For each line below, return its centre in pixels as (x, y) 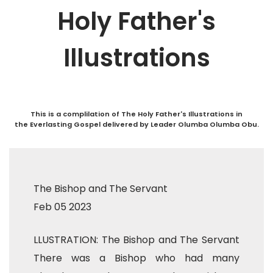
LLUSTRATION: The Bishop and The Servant (136, 240)
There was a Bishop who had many (136, 258)
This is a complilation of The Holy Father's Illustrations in (136, 114)
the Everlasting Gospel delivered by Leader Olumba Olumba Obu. (136, 124)
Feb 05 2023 (62, 207)
